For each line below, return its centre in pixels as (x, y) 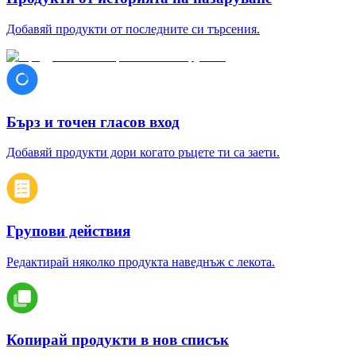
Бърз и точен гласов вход (93, 122)
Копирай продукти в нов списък (118, 340)
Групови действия (68, 231)
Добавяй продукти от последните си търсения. (133, 29)
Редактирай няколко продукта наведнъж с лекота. (141, 261)
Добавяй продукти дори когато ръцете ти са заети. (143, 153)
